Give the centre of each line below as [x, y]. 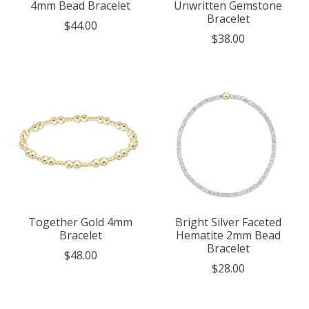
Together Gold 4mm [81, 222]
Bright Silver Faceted [228, 222]
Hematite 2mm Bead [228, 235]
